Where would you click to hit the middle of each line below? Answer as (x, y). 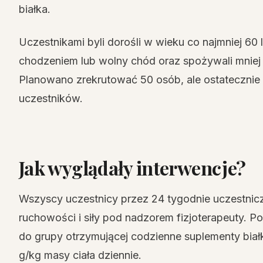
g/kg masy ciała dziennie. (80, 255)
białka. (35, 9)
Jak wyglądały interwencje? (132, 168)
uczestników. (51, 98)
